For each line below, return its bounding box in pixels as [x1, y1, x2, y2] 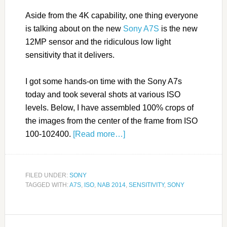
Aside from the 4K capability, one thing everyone [25, 11, 198, 20]
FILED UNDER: [25, 171, 69, 179]
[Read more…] [72, 129, 125, 138]
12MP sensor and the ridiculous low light [25, 37, 171, 46]
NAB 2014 [97, 181, 126, 188]
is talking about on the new [25, 24, 123, 33]
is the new [159, 24, 198, 33]
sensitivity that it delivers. [25, 50, 115, 59]
